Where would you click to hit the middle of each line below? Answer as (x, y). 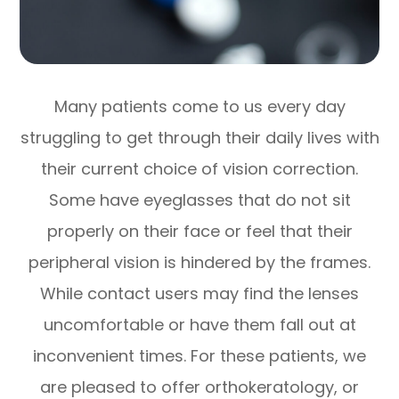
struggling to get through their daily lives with (199, 137)
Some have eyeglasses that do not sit (199, 199)
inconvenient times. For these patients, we (199, 355)
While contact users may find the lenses (199, 293)
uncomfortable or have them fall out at (199, 324)
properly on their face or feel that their (199, 231)
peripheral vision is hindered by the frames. (199, 262)
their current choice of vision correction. (199, 168)
